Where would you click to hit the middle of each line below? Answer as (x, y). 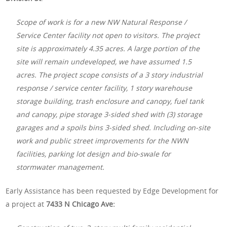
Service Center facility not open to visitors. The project (108, 35)
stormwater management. (61, 167)
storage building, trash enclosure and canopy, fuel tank (110, 101)
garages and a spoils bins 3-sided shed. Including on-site (113, 127)
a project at (26, 204)
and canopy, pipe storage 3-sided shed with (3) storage (109, 114)
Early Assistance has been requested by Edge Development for (112, 191)
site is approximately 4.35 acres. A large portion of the (108, 48)
